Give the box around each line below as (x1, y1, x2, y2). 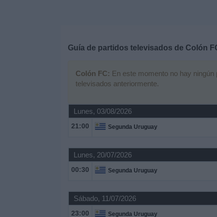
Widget (7, 55, 31, 63)
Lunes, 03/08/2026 (73, 107, 132, 115)
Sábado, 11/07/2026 (73, 194, 136, 202)
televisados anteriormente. (75, 79, 159, 88)
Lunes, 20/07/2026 (73, 151, 132, 159)
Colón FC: (75, 69, 110, 77)
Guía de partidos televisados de (67, 44, 186, 52)
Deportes (7, 3, 38, 11)
